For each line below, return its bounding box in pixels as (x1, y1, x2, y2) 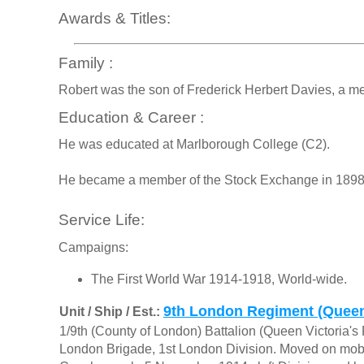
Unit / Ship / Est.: (59, 305, 163, 319)
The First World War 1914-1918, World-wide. (91, 272, 347, 287)
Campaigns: (58, 240, 128, 255)
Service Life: (58, 211, 145, 229)
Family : (58, 54, 113, 71)
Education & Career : (58, 108, 204, 126)
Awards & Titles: (58, 9, 171, 27)
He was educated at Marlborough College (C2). (58, 137, 330, 152)
